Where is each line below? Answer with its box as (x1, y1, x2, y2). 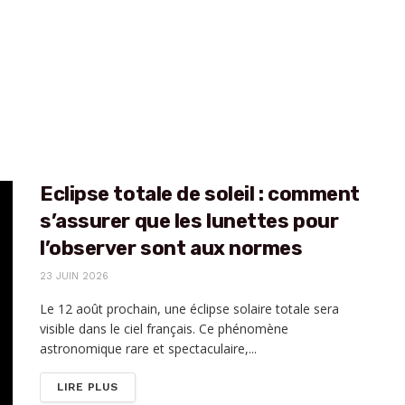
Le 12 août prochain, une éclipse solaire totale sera (40, 300, 339, 317)
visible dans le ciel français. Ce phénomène (40, 320, 288, 337)
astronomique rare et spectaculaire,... (40, 340, 257, 357)
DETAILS (117, 380, 167, 392)
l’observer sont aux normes (40, 236, 303, 260)
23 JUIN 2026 (40, 270, 108, 282)
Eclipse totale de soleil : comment (40, 182, 361, 206)
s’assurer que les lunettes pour (40, 209, 339, 233)
